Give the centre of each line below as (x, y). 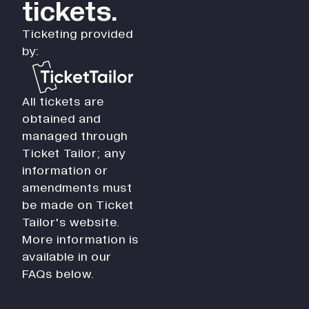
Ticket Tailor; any (74, 153)
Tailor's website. (71, 222)
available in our (67, 257)
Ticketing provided (78, 34)
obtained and (61, 119)
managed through (75, 136)
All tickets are (63, 102)
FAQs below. (58, 274)
